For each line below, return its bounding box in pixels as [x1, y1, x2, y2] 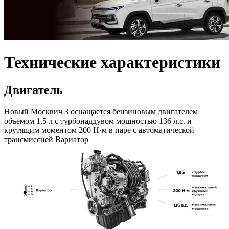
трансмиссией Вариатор [4, 134, 88, 144]
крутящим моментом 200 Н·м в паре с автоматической [4, 125, 194, 134]
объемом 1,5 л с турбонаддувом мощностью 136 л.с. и [4, 116, 192, 125]
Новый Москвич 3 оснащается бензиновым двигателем [4, 107, 198, 116]
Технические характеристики [4, 53, 220, 72]
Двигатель [4, 83, 63, 97]
